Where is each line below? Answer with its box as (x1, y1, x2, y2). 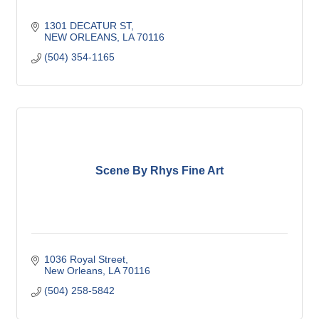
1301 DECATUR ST (43, 20, 131, 31)
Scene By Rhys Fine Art (95, 164, 224, 177)
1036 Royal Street (43, 253, 125, 265)
